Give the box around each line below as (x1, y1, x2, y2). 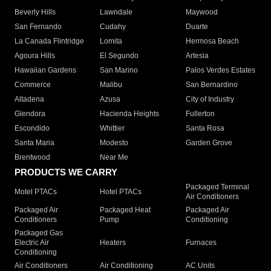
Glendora (15, 109, 45, 119)
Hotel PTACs (100, 188, 142, 197)
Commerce (15, 80, 51, 90)
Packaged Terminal (185, 183, 249, 192)
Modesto (100, 139, 129, 148)
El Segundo (100, 51, 139, 60)
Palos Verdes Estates (185, 66, 255, 75)
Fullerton (185, 109, 215, 119)
